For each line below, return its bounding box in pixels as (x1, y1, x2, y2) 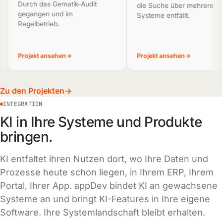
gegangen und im (7, 10, 62, 18)
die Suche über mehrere (126, 1, 203, 9)
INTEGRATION (3, 100, 43, 108)
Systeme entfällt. (126, 11, 179, 19)
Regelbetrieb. (7, 20, 49, 28)
